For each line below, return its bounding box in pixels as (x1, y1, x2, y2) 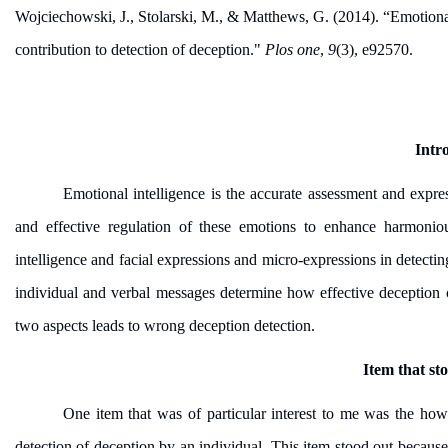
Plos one (265, 41, 320, 58)
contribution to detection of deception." (15, 41, 265, 58)
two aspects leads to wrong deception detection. (15, 317, 315, 334)
